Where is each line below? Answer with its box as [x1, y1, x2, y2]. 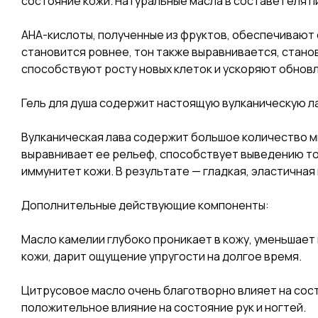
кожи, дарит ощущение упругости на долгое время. [21, 248, 302, 264]
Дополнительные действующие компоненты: [21, 197, 269, 213]
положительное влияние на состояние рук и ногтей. [21, 299, 306, 315]
